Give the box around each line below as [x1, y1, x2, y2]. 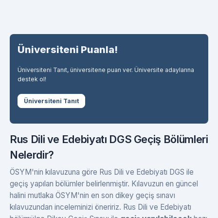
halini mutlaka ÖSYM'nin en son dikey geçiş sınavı [10, 191, 175, 200]
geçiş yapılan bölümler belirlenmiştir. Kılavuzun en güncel [10, 179, 198, 189]
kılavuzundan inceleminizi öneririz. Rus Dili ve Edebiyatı [10, 202, 191, 212]
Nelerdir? [10, 148, 54, 162]
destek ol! [18, 75, 46, 83]
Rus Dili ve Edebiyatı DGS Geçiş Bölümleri [10, 133, 208, 146]
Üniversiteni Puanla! [18, 44, 118, 55]
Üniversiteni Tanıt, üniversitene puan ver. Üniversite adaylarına [18, 66, 194, 73]
